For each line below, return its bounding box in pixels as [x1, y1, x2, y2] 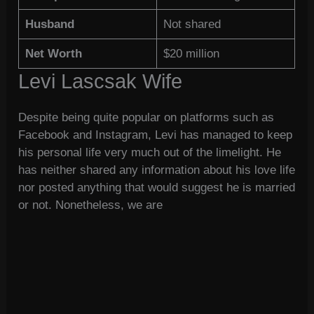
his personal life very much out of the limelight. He [18, 146, 282, 160]
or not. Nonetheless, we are [18, 198, 163, 212]
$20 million [163, 47, 219, 61]
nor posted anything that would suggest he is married [18, 181, 296, 195]
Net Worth [25, 47, 82, 61]
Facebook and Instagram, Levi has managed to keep [18, 128, 293, 142]
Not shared [163, 18, 221, 32]
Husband [25, 18, 74, 32]
